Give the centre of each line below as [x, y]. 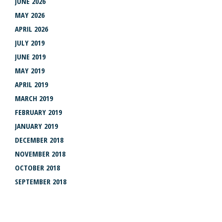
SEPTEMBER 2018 [41, 181]
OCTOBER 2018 [37, 167]
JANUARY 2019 [36, 126]
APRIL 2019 [31, 84]
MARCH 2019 [34, 98]
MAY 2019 [30, 70]
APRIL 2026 [31, 28]
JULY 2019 [30, 42]
